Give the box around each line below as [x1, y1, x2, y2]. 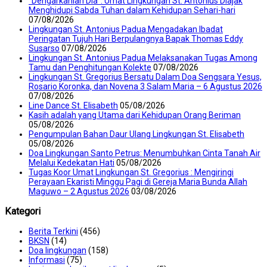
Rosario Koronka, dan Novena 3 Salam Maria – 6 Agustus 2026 [29, 81, 262, 91]
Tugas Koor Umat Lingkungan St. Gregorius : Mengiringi [29, 167, 234, 177]
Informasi [29, 255, 65, 265]
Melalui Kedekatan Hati [29, 157, 114, 167]
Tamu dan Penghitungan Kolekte [29, 62, 151, 72]
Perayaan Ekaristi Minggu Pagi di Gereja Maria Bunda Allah [29, 176, 247, 187]
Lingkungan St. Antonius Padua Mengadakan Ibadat [29, 24, 223, 34]
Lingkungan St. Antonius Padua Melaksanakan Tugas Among [29, 52, 257, 63]
